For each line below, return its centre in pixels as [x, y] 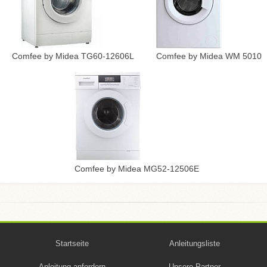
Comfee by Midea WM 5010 [209, 56]
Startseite [72, 243]
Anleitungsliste [195, 243]
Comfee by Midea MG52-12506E [136, 169]
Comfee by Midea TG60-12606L [73, 56]
